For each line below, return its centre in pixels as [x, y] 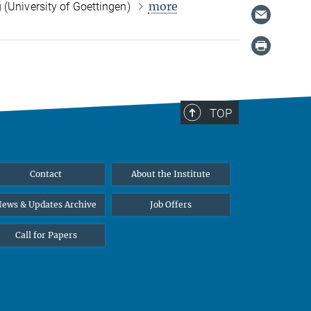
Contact [46, 174]
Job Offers [171, 204]
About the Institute [171, 174]
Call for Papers [46, 235]
